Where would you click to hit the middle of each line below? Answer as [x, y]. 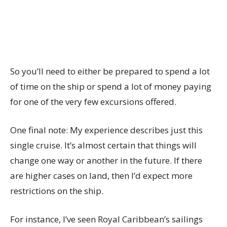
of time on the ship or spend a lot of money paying [111, 86]
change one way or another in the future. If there [106, 160]
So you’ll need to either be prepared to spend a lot [110, 71]
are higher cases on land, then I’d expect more [101, 176]
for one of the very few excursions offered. [94, 102]
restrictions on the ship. [57, 191]
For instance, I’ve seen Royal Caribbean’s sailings [106, 219]
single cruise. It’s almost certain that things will [103, 145]
